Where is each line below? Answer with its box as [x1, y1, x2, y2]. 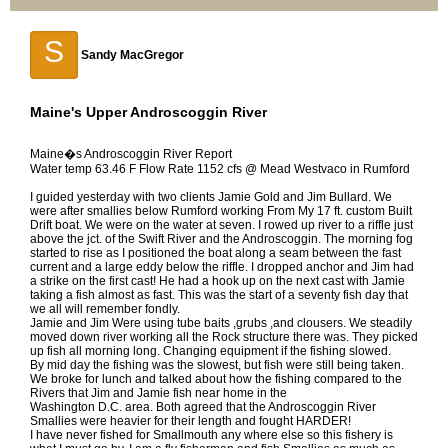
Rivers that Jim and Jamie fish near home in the [30, 386, 287, 400]
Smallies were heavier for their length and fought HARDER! [30, 414, 351, 428]
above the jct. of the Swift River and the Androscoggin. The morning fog [30, 232, 413, 246]
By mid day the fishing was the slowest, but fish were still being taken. [30, 358, 404, 372]
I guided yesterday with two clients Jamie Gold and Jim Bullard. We [30, 190, 392, 204]
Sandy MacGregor [81, 48, 184, 62]
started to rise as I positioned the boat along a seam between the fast [30, 246, 401, 260]
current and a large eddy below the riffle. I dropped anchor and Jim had [30, 260, 414, 274]
